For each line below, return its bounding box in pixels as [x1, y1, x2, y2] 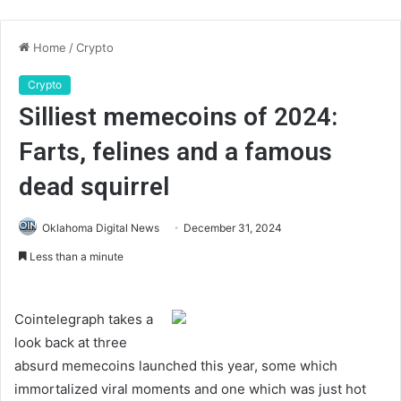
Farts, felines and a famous [19, 137, 332, 166]
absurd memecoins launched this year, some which [14, 357, 337, 374]
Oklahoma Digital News [42, 221, 159, 235]
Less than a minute [27, 250, 124, 263]
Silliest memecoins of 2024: [19, 102, 337, 132]
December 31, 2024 [183, 221, 282, 235]
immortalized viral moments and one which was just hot [14, 380, 366, 397]
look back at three [14, 334, 127, 351]
